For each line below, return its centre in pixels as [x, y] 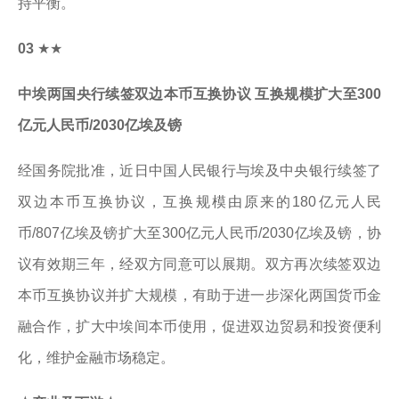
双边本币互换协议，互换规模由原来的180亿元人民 [199, 202]
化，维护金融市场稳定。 [96, 358]
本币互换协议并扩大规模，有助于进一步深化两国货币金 [199, 295]
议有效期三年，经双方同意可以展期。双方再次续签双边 [199, 264]
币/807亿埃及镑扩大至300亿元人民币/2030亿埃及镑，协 [199, 233]
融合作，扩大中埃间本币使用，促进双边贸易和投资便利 [199, 326]
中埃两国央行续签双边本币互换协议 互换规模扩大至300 [199, 94]
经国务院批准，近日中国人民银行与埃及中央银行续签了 [199, 171]
